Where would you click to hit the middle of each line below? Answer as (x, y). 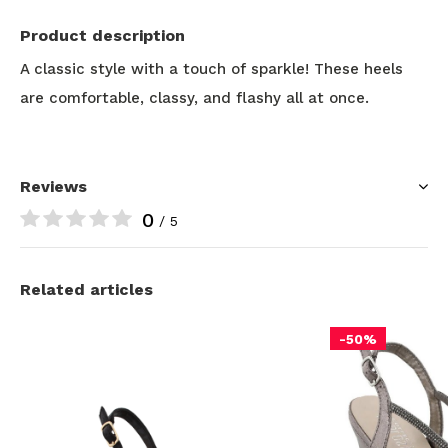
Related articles (86, 289)
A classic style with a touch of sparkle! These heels (211, 69)
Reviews (53, 186)
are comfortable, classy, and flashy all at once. (194, 98)
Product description (102, 35)
